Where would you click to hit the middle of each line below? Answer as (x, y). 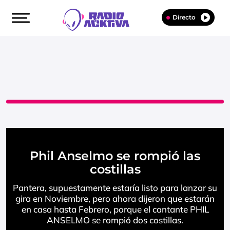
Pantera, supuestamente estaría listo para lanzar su (115, 188)
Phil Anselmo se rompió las (115, 156)
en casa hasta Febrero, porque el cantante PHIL (115, 209)
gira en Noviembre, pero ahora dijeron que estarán (115, 198)
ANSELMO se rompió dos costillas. (115, 220)
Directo (184, 17)
